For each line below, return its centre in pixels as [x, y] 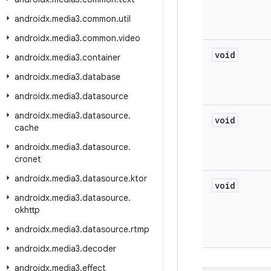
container [101, 57]
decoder [99, 249]
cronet [28, 159]
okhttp [27, 210]
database [101, 77]
